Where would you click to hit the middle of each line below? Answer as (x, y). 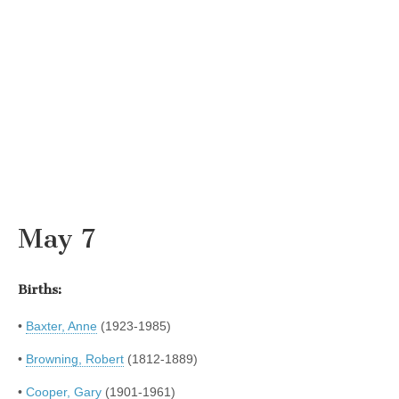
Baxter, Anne (61, 326)
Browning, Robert (75, 359)
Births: (40, 289)
